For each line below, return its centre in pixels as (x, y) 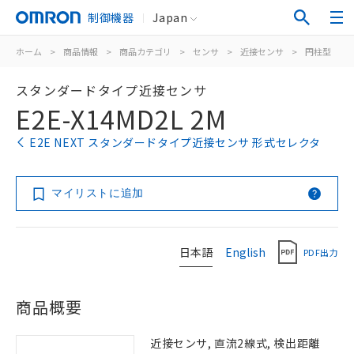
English (245, 252)
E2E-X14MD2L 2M (121, 119)
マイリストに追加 (98, 193)
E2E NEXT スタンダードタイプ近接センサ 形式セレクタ (175, 142)
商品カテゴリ (145, 51)
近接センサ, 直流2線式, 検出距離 (235, 343)
